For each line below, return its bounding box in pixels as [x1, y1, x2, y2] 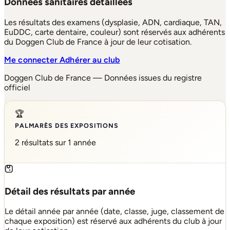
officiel [4, 82, 30, 92]
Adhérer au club [60, 54, 120, 65]
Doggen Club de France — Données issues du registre [4, 72, 202, 83]
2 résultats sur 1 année [15, 138, 96, 148]
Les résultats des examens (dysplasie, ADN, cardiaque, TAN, [4, 17, 222, 27]
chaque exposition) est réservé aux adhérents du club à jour [5, 216, 222, 226]
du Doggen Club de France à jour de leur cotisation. [4, 36, 191, 47]
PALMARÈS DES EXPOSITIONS [15, 122, 119, 130]
